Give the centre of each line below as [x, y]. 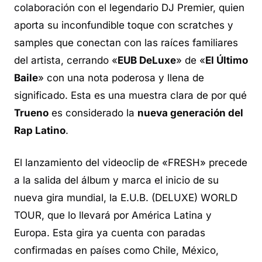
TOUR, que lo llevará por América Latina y [113, 216]
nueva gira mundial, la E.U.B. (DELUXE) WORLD [126, 198]
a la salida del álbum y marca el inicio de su [116, 180]
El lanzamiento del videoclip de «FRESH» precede [131, 163]
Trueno [31, 113]
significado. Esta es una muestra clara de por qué [130, 95]
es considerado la [93, 113]
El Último [227, 60]
